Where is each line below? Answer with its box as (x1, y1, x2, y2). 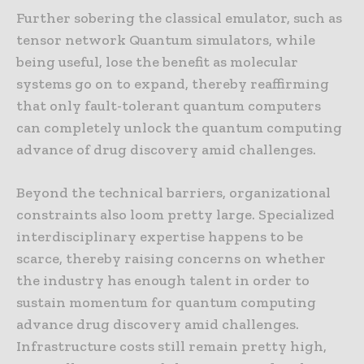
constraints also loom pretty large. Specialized (16, 206, 335, 224)
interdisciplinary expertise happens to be (16, 227, 303, 246)
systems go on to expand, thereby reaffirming (16, 75, 329, 93)
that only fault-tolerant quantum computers (16, 97, 321, 115)
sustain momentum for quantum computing (16, 293, 316, 312)
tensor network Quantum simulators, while (16, 31, 315, 50)
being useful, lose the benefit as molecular (16, 53, 298, 71)
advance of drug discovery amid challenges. (16, 141, 316, 159)
